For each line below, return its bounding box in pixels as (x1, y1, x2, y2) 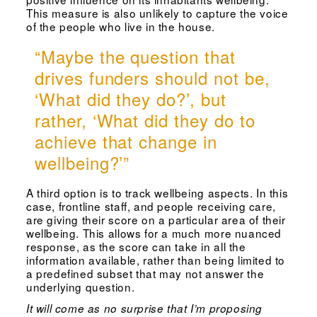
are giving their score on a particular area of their (25, 212, 286, 228)
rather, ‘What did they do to (34, 108, 255, 133)
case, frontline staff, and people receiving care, (25, 198, 276, 214)
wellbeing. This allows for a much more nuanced (25, 225, 282, 241)
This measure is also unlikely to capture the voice (25, 5, 289, 21)
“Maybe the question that (34, 44, 236, 69)
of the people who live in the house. (25, 18, 215, 35)
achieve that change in (34, 129, 218, 154)
